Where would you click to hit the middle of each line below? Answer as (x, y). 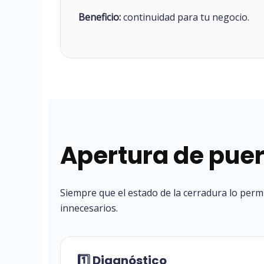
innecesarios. (89, 208)
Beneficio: (100, 17)
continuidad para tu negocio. (185, 17)
